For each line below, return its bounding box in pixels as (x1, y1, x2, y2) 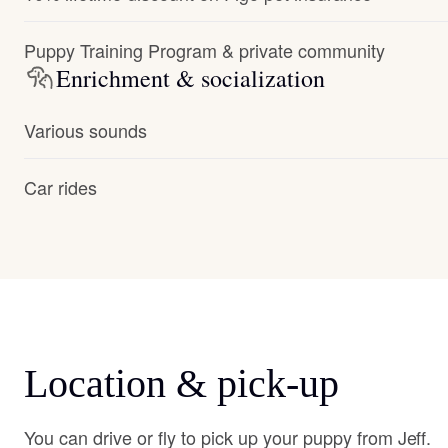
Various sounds (24, 117, 147, 143)
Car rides (24, 174, 97, 200)
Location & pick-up (24, 361, 339, 406)
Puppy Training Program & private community (24, 37, 385, 63)
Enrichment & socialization (56, 62, 325, 94)
